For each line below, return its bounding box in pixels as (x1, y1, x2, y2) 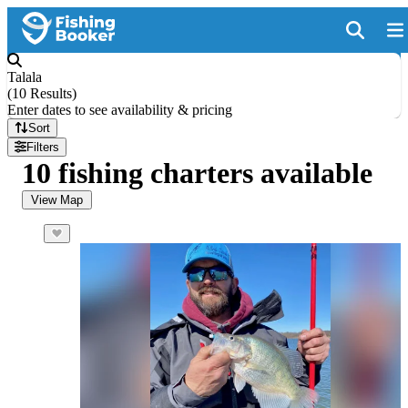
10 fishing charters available (22, 157, 372, 189)
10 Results (12, 86, 72, 101)
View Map (31, 193, 83, 207)
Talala (7, 69, 42, 85)
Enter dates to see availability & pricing (7, 102, 232, 117)
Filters (26, 140, 60, 154)
